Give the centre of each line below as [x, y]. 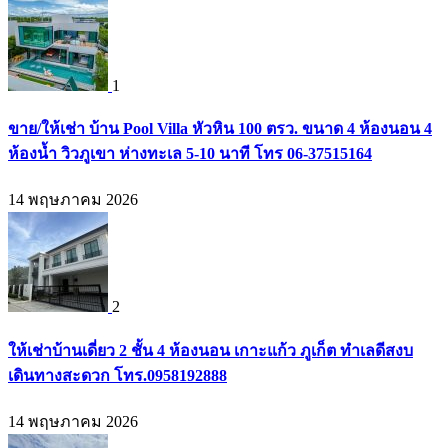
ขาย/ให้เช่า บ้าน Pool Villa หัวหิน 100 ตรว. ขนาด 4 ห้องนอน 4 [220, 129]
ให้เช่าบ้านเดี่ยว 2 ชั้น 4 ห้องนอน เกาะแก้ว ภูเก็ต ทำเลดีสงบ [210, 350]
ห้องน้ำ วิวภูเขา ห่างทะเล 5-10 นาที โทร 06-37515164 [190, 154]
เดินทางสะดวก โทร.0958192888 [117, 375]
